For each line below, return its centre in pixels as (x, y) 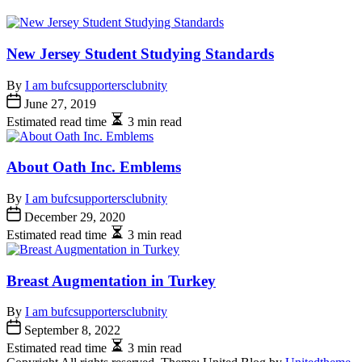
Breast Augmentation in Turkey (111, 280)
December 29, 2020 (73, 217)
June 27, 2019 (59, 103)
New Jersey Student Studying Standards (140, 53)
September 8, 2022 (71, 330)
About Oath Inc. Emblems (94, 167)
